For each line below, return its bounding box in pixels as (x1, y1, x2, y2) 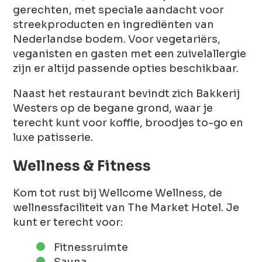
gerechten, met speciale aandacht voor (13, 3, 225, 16)
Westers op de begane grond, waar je (13, 101, 213, 115)
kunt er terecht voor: (13, 215, 123, 229)
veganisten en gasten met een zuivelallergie (13, 47, 247, 60)
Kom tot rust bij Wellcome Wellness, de (13, 186, 223, 199)
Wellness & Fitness (13, 157, 151, 175)
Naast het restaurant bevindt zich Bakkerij (13, 87, 240, 100)
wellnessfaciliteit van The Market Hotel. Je (13, 201, 240, 214)
